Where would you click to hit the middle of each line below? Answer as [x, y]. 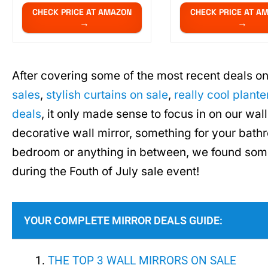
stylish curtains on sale [107, 95]
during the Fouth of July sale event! [106, 172]
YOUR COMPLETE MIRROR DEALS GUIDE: [123, 220]
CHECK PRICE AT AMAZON [82, 12]
